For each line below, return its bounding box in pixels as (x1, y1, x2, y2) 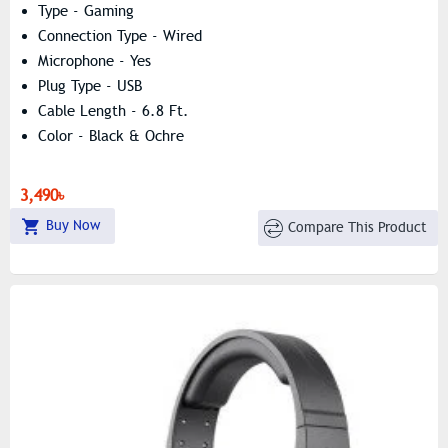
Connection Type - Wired (38, 26, 202, 45)
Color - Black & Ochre (38, 126, 184, 145)
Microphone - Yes (38, 51, 151, 70)
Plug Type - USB (38, 76, 142, 95)
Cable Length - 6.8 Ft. (38, 101, 189, 120)
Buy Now (45, 216, 100, 234)
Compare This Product (288, 219, 428, 237)
